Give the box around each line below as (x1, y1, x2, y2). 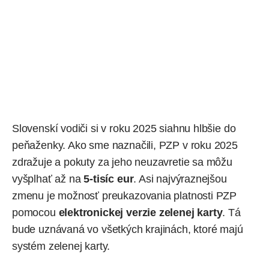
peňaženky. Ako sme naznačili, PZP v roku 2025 (12, 139, 238, 152)
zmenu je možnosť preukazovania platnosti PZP (12, 190, 237, 202)
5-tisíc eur (83, 173, 134, 186)
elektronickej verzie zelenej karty (58, 207, 223, 219)
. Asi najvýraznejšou (133, 173, 227, 186)
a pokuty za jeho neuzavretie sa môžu (52, 156, 232, 169)
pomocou (12, 207, 59, 219)
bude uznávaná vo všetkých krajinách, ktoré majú (12, 223, 243, 236)
